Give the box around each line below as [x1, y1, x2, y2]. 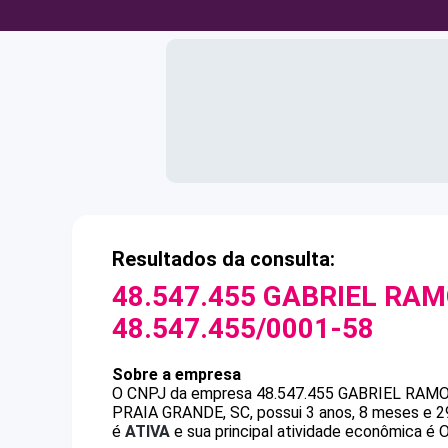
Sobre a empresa [112, 365, 241, 384]
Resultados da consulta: [112, 247, 335, 271]
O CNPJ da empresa [112, 384, 256, 403]
